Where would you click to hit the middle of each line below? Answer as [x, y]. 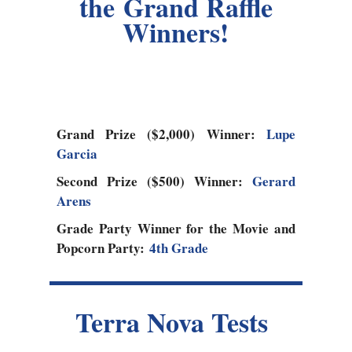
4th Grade [178, 248]
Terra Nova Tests [176, 323]
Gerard [273, 181]
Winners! [176, 33]
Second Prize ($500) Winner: [154, 181]
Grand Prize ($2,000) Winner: [161, 134]
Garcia [77, 154]
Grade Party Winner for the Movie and [176, 229]
